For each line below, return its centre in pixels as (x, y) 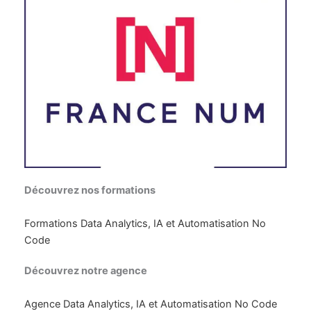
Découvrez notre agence (85, 271)
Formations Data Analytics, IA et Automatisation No (145, 224)
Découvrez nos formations (90, 191)
